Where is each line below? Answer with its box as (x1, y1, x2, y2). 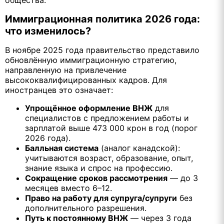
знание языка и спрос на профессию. (25, 163, 172, 173)
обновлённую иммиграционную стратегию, (5, 55, 176, 65)
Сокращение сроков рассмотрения (25, 173, 167, 183)
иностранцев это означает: (5, 85, 113, 95)
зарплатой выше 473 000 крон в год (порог (25, 123, 197, 133)
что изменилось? (5, 25, 91, 37)
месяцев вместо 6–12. (25, 183, 112, 193)
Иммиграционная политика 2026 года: (5, 13, 200, 25)
